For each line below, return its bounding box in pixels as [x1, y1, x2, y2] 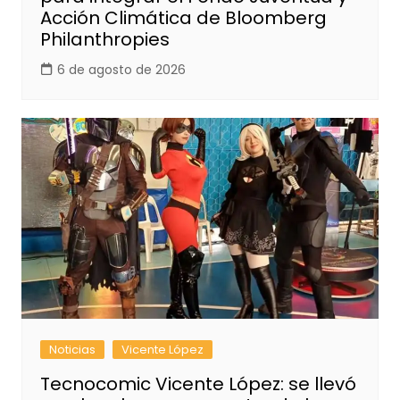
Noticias [48, 341, 96, 359]
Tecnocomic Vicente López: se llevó [39, 371, 356, 397]
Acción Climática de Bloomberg [39, 5, 327, 31]
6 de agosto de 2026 [56, 61, 186, 79]
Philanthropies [39, 27, 170, 53]
